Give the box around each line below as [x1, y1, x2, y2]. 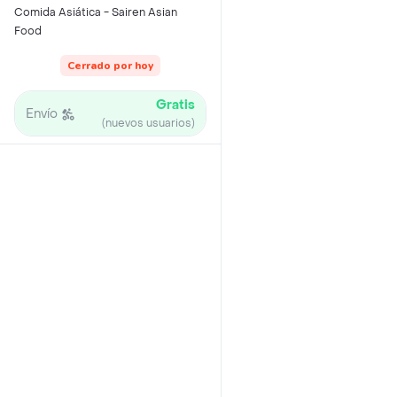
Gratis [156, 97, 195, 113]
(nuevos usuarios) [102, 116, 195, 130]
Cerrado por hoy [67, 58, 153, 73]
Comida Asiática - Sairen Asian [14, 5, 177, 19]
